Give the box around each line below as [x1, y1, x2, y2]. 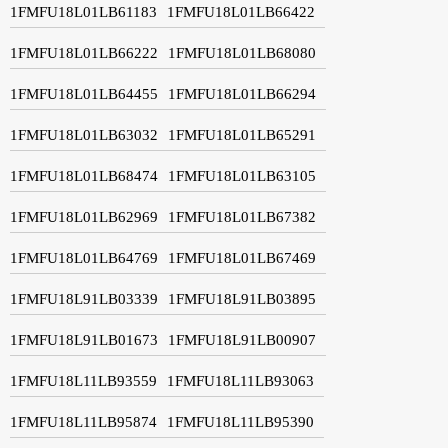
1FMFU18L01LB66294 [168, 85, 316, 102]
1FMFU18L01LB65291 [168, 126, 316, 143]
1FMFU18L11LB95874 [10, 413, 157, 430]
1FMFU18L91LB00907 [168, 331, 316, 348]
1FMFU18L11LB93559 [10, 372, 157, 389]
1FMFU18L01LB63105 [168, 167, 316, 184]
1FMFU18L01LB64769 [10, 249, 158, 266]
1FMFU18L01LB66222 [10, 44, 158, 61]
